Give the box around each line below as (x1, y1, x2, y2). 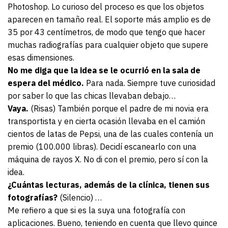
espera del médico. (8, 78, 84, 89)
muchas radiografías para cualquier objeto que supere (8, 40, 208, 50)
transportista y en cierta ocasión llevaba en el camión (8, 116, 205, 127)
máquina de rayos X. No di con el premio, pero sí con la (8, 154, 208, 165)
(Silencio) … (58, 192, 102, 203)
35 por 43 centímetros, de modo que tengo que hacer (8, 27, 205, 38)
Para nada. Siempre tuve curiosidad (84, 78, 215, 89)
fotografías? (8, 192, 58, 203)
